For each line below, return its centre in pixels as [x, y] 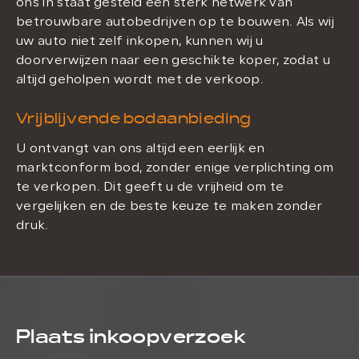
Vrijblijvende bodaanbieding [134, 119]
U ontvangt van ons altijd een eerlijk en [141, 149]
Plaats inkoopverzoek [131, 337]
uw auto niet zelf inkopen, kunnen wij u [140, 42]
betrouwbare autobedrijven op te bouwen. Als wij [175, 22]
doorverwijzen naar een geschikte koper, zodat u [173, 61]
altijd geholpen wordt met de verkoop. [140, 80]
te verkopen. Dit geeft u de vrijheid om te [150, 188]
